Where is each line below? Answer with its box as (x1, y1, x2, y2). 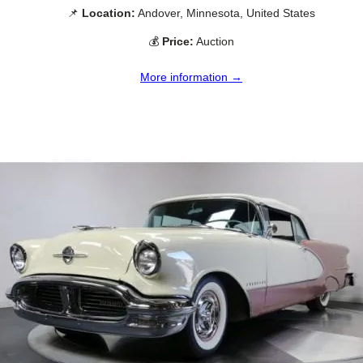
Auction (194, 35, 234, 49)
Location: (82, 6, 135, 19)
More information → (140, 70, 242, 84)
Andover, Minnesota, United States (135, 6, 315, 19)
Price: (162, 35, 194, 49)
